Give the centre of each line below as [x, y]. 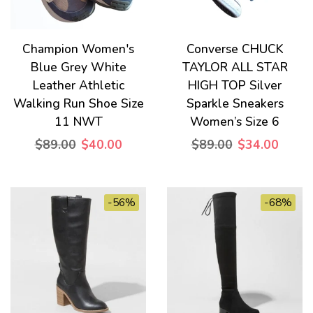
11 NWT [78, 122]
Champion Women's [78, 49]
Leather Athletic [78, 85]
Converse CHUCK [235, 49]
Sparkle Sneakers [235, 103]
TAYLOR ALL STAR [235, 67]
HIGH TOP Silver [235, 85]
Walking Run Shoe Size [78, 103]
